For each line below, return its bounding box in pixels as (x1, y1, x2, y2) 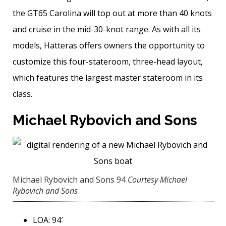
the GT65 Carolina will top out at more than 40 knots (13, 8, 212, 19)
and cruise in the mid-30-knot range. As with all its (13, 24, 201, 35)
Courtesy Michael (128, 174, 187, 186)
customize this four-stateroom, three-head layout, (13, 56, 203, 68)
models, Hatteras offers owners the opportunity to (13, 40, 205, 51)
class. (13, 88, 32, 100)
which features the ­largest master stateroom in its (13, 72, 203, 84)
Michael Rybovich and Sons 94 (13, 174, 126, 186)
